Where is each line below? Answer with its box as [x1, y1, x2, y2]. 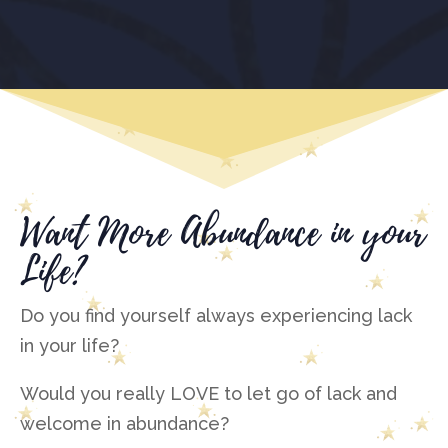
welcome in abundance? [20, 413, 229, 435]
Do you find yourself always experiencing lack [20, 305, 412, 327]
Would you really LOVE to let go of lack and [20, 383, 397, 405]
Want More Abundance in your [20, 205, 425, 263]
